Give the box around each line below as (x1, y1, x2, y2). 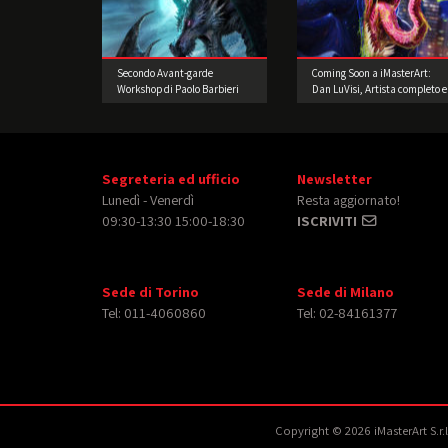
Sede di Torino (102, 281, 199, 301)
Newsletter (297, 168, 372, 188)
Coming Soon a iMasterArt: (312, 65, 431, 80)
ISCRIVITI (297, 210, 360, 230)
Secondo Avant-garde (117, 65, 213, 80)
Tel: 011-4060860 (102, 302, 206, 322)
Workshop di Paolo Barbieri (117, 81, 239, 96)
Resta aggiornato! (297, 189, 400, 209)
